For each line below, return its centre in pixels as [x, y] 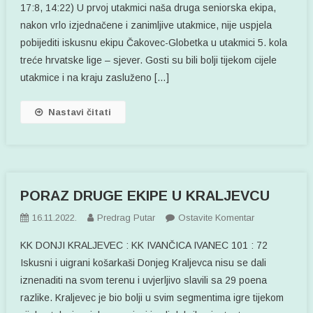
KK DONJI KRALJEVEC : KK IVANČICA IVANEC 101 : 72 [144, 245]
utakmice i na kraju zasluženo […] [95, 77]
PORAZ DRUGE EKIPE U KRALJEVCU [145, 195]
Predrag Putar [126, 217]
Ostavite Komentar [217, 217]
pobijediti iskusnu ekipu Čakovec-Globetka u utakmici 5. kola [154, 42]
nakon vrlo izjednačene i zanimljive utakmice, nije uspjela [146, 25]
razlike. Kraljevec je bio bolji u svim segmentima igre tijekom [152, 297]
